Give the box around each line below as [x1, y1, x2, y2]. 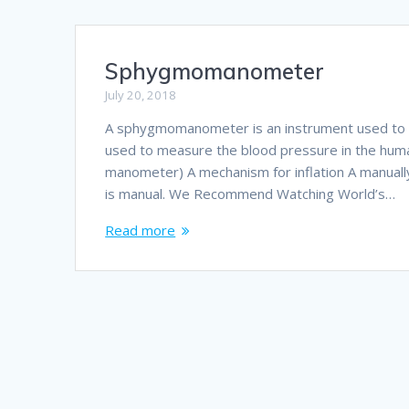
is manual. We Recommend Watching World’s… [105, 184, 396, 204]
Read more [105, 221, 176, 240]
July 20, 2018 [105, 87, 177, 104]
